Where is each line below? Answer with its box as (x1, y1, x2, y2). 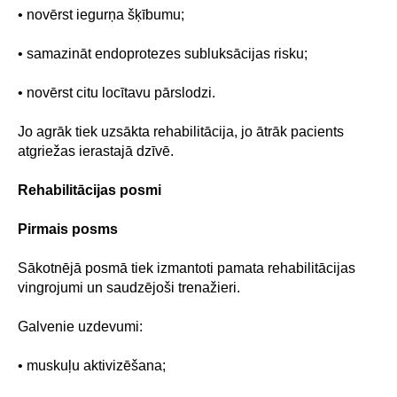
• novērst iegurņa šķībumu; (18, 7, 184, 22)
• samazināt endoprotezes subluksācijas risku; (18, 46, 307, 61)
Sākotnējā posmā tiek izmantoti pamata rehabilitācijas (18, 261, 355, 276)
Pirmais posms (18, 222, 118, 237)
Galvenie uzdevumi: (18, 319, 143, 334)
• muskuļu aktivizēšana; (18, 358, 166, 373)
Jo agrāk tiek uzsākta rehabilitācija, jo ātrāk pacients (18, 124, 344, 139)
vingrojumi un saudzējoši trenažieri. (18, 280, 240, 295)
